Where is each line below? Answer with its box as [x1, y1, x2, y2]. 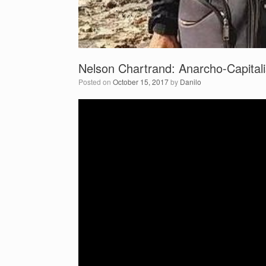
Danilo [180, 76, 201, 87]
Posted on [78, 76, 113, 87]
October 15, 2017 [113, 76, 169, 87]
